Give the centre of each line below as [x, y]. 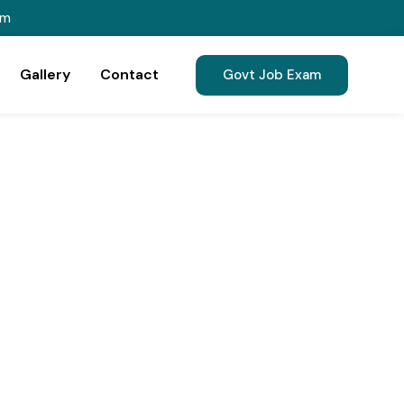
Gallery [45, 74]
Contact [129, 74]
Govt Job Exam [272, 74]
